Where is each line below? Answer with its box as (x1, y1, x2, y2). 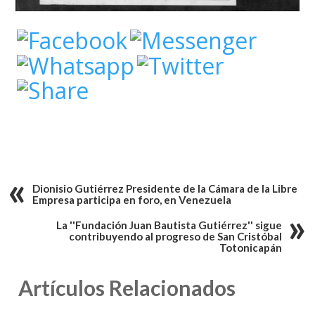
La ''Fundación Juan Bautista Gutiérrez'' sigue (56, 219, 283, 232)
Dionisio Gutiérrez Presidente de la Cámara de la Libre (32, 182, 298, 195)
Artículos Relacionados (18, 275, 236, 301)
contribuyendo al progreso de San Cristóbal (69, 230, 283, 243)
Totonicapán (219, 241, 283, 255)
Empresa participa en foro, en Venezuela (32, 193, 232, 207)
